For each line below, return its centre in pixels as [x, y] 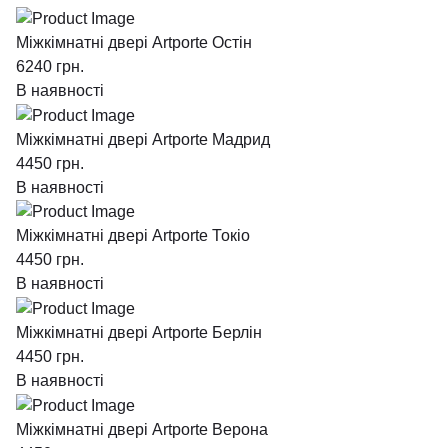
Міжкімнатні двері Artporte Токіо [133, 236]
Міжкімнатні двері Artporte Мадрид [143, 139]
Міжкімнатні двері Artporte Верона [142, 429]
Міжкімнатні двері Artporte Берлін [139, 333]
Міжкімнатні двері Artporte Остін [134, 42]
